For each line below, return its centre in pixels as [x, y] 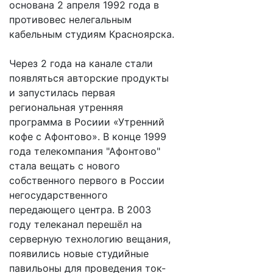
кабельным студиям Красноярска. [92, 34]
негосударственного [58, 195]
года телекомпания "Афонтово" [85, 151]
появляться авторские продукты [89, 78]
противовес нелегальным [70, 19]
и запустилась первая [62, 93]
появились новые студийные [79, 253]
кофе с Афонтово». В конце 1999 [88, 136]
